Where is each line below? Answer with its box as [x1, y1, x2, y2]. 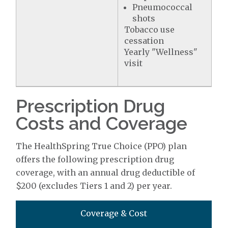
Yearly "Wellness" [124, 46, 198, 57]
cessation [124, 35, 164, 46]
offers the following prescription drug [16, 154, 175, 164]
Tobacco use [124, 24, 175, 35]
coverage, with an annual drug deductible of [16, 167, 195, 178]
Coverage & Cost [80, 208, 148, 218]
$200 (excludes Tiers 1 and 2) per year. [16, 180, 173, 191]
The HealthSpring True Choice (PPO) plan [16, 140, 187, 151]
